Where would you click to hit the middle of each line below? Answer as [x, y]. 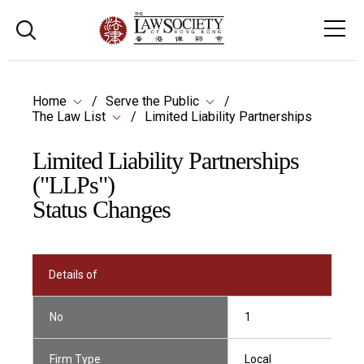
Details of [73, 275]
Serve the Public [152, 101]
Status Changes [102, 209]
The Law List [69, 117]
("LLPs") [74, 185]
